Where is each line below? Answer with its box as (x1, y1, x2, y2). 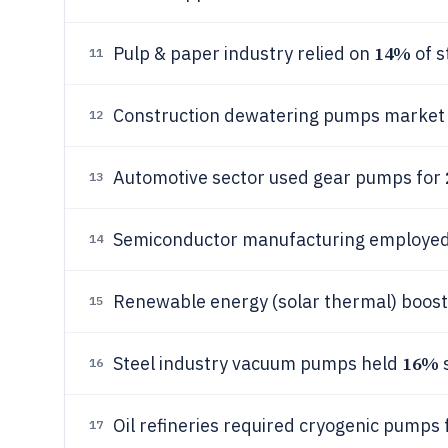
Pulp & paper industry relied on (113, 42, 374, 65)
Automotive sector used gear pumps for (113, 166, 445, 189)
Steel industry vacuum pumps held (113, 352, 402, 375)
